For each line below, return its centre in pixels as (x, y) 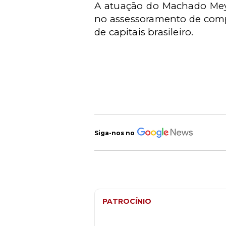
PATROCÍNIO (127, 201)
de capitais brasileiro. (144, 32)
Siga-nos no (115, 133)
